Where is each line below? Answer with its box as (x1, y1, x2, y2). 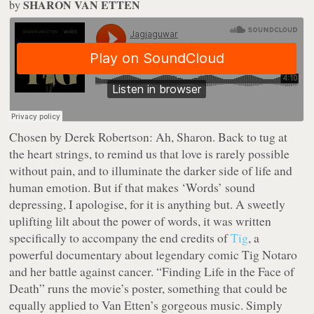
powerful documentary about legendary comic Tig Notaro (9, 246, 298, 264)
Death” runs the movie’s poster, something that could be (9, 280, 288, 297)
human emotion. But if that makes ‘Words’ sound (9, 179, 256, 196)
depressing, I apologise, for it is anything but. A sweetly (9, 196, 286, 213)
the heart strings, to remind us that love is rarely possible (9, 145, 290, 163)
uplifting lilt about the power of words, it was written (9, 212, 272, 230)
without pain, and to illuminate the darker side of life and (9, 162, 293, 179)
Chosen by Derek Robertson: (9, 128, 153, 146)
